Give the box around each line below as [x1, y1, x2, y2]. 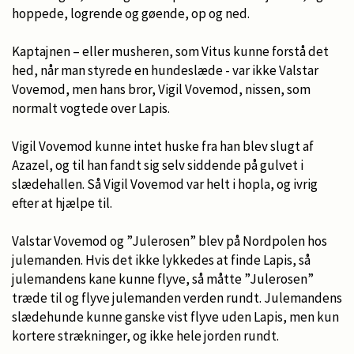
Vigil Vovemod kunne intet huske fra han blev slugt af [12, 137, 314, 155]
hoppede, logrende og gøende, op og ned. [12, 4, 250, 22]
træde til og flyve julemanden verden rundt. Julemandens [12, 288, 342, 307]
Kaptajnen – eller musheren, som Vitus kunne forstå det [12, 42, 329, 60]
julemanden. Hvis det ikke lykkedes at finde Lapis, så [12, 250, 311, 269]
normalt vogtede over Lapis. [12, 99, 170, 117]
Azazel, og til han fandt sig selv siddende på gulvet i [12, 156, 303, 174]
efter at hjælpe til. [12, 194, 112, 212]
